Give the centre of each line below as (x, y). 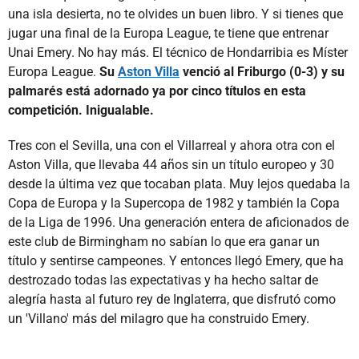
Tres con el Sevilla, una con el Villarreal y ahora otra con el (171, 145)
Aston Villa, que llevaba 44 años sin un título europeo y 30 (171, 164)
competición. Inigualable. (81, 110)
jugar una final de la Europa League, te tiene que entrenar (168, 33)
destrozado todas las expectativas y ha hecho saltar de (163, 280)
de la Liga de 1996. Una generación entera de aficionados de (178, 222)
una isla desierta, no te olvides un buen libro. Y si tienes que (175, 14)
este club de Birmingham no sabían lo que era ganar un (164, 241)
